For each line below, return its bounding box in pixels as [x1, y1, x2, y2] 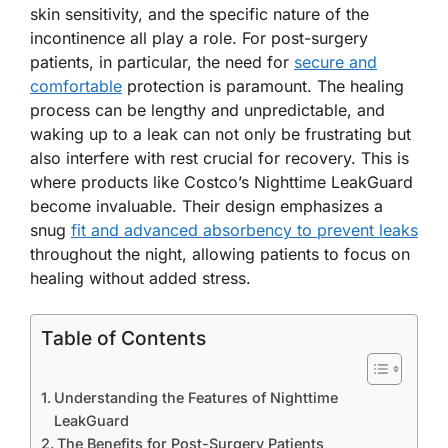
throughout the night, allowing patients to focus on [30, 244, 410, 264]
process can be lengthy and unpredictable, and [30, 100, 385, 120]
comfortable [30, 76, 122, 96]
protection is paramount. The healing [122, 76, 404, 96]
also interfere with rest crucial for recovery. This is [30, 148, 409, 168]
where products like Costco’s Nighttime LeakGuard [30, 172, 413, 192]
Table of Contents [41, 326, 206, 351]
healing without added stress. [30, 268, 251, 288]
